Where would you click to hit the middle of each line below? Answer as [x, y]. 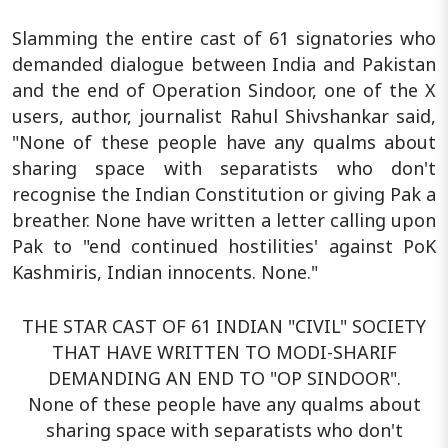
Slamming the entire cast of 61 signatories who [224, 37]
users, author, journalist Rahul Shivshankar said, [224, 115]
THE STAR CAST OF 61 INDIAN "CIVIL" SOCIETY [224, 325]
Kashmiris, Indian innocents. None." [165, 271]
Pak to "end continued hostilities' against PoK [224, 245]
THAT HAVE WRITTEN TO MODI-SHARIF [224, 351]
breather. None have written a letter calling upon [224, 219]
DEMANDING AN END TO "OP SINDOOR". [224, 377]
